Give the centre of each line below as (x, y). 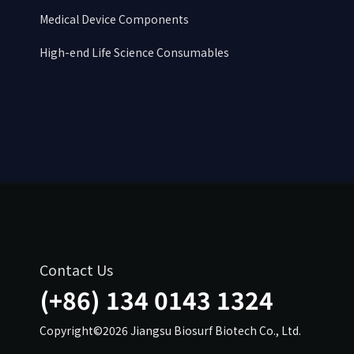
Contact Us (76, 269)
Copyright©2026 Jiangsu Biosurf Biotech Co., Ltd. (170, 330)
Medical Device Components (114, 19)
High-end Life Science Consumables (134, 52)
